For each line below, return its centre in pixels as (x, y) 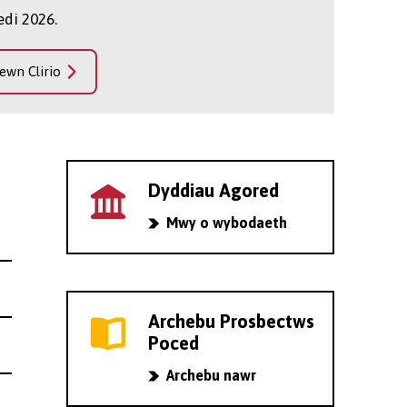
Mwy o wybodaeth (226, 222)
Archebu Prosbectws (231, 321)
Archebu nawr (211, 375)
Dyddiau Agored (213, 190)
